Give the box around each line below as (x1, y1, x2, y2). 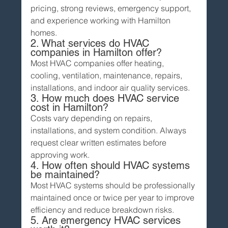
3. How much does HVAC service (31, 92, 183, 104)
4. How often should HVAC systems (31, 159, 193, 172)
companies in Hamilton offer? (31, 46, 162, 59)
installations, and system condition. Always (31, 125, 189, 135)
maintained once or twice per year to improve (31, 192, 197, 203)
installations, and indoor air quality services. (31, 82, 190, 93)
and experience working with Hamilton (31, 15, 173, 25)
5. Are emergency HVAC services (31, 214, 184, 226)
